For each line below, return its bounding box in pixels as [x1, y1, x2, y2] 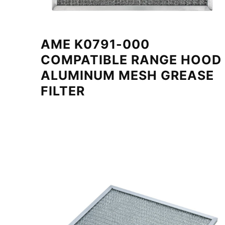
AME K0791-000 [40, 37, 150, 52]
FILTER [40, 83, 85, 99]
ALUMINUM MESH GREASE [40, 68, 214, 83]
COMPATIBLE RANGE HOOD [40, 52, 221, 68]
